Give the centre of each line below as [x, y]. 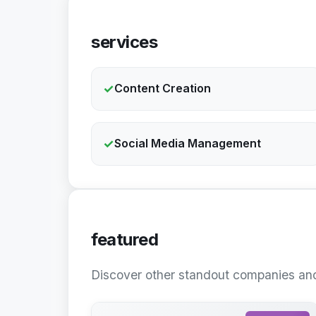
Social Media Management [188, 144]
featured [124, 239]
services [124, 42]
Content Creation [163, 89]
